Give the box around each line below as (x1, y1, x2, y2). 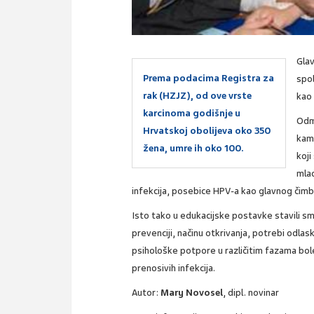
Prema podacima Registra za (143, 71, 275, 84)
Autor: (132, 286, 161, 299)
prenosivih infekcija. (132, 261, 216, 274)
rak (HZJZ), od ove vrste (143, 89, 252, 102)
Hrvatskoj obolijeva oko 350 (143, 124, 271, 137)
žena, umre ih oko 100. (143, 142, 244, 154)
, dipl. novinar (223, 286, 280, 299)
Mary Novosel (161, 286, 224, 299)
